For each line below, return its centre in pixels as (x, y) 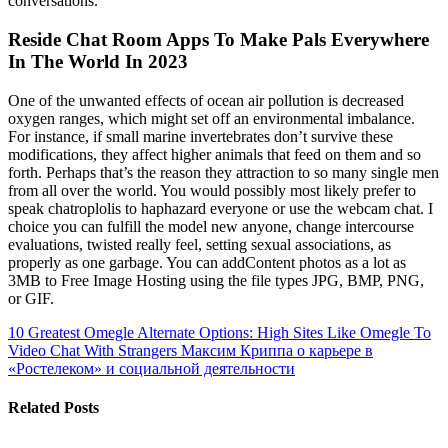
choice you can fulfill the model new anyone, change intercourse (211, 226)
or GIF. (31, 298)
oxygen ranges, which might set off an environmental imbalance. (211, 118)
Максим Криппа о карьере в (275, 350)
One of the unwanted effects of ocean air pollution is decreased (206, 100)
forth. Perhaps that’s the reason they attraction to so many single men (223, 172)
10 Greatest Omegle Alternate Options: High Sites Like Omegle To (219, 332)
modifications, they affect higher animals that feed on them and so (214, 154)
